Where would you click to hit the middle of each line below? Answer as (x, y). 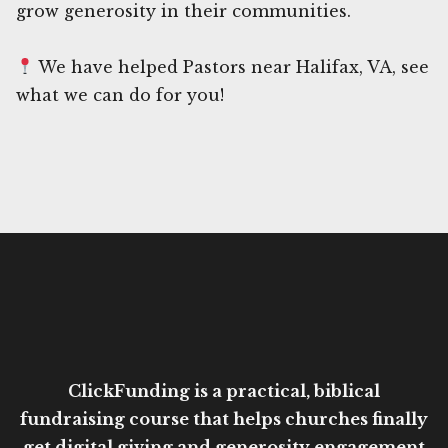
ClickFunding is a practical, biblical (224, 390)
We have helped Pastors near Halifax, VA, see (232, 66)
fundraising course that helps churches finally (224, 418)
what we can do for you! (120, 94)
